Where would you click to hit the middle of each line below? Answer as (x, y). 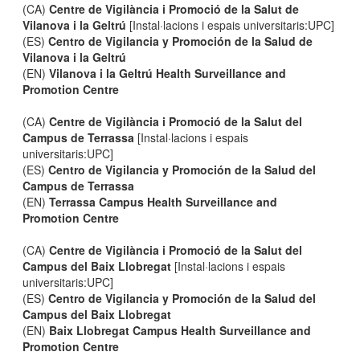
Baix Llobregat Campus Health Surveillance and (180, 330)
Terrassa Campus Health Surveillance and (164, 202)
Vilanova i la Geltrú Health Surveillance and (168, 73)
